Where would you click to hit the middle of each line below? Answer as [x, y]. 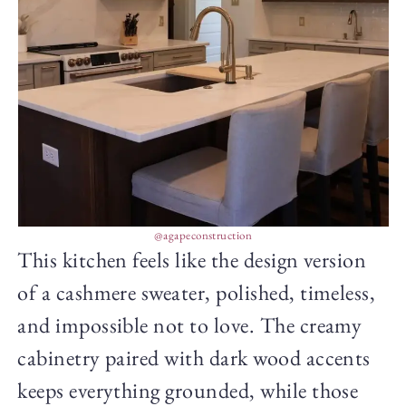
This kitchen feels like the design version [192, 260]
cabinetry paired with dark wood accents [194, 358]
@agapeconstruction [203, 236]
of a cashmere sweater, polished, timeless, [197, 293]
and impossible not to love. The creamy [190, 325]
